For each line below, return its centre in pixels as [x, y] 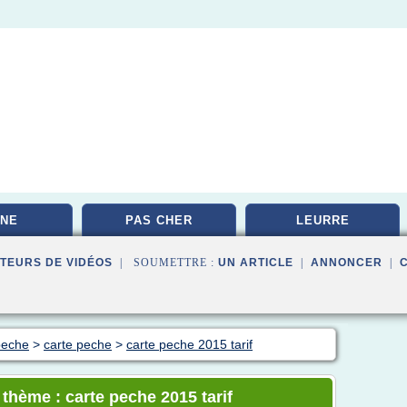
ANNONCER [347, 263]
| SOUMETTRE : [165, 263]
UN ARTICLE [256, 263]
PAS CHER [159, 220]
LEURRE [323, 220]
